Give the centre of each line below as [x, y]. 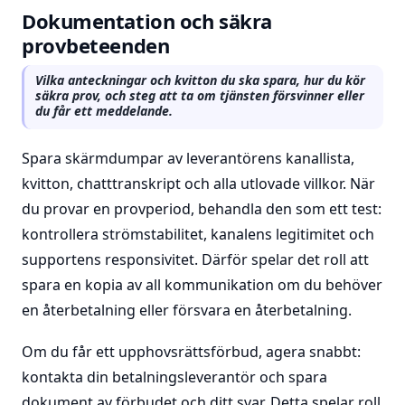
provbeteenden [96, 45]
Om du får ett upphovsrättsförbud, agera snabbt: [191, 352]
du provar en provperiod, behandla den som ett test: [202, 209]
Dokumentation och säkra [147, 21]
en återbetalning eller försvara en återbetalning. [187, 310]
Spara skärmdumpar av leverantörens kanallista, [188, 158]
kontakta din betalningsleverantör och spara [174, 377]
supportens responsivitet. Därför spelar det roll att [195, 259]
